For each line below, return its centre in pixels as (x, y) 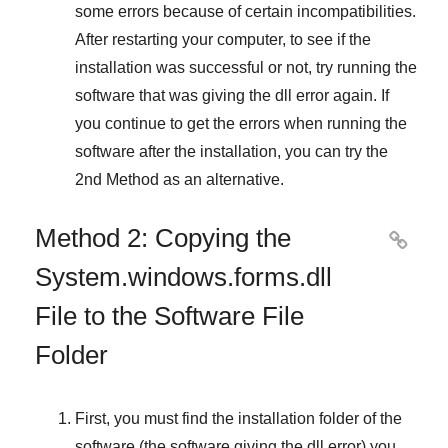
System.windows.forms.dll (183, 276)
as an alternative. (221, 179)
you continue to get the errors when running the (241, 123)
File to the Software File (169, 315)
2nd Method (117, 179)
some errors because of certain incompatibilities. (245, 11)
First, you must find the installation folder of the (238, 418)
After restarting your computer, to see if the (223, 39)
